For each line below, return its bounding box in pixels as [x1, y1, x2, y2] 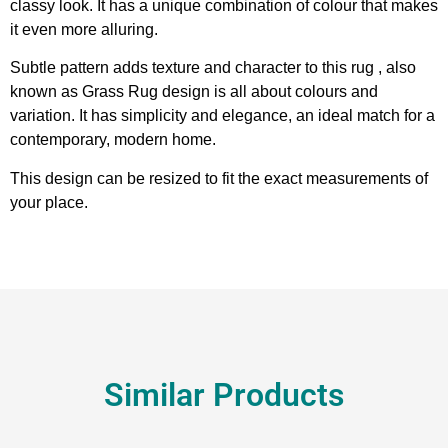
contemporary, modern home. [10, 131, 216, 149]
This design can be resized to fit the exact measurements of [10, 169, 428, 187]
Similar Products [104, 375, 344, 414]
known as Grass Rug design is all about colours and [10, 83, 378, 101]
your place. [10, 193, 88, 211]
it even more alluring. [10, 20, 158, 38]
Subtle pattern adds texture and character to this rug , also [10, 59, 416, 77]
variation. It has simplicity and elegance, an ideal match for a [10, 107, 435, 125]
